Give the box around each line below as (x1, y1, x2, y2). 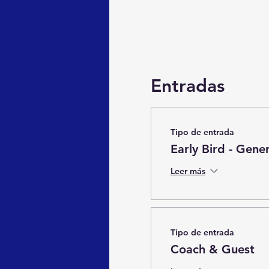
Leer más (170, 166, 205, 177)
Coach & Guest (170, 241, 255, 256)
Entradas (150, 74, 225, 97)
